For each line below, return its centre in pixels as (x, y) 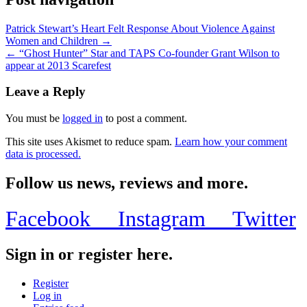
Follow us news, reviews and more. (127, 183)
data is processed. (43, 154)
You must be (34, 119)
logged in (83, 119)
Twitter (264, 218)
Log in (47, 295)
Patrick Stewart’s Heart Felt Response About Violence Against (140, 28)
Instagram (175, 218)
